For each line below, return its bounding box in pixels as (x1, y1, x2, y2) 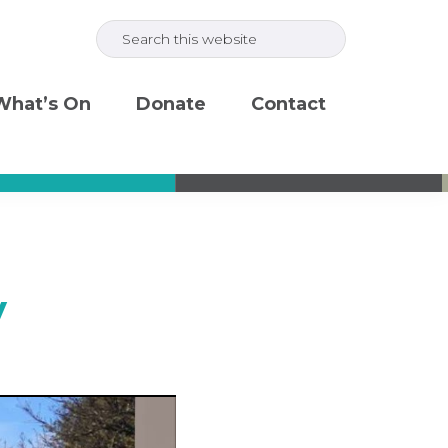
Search (95, 12, 158, 34)
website (95, 70, 166, 92)
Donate (136, 93, 206, 115)
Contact (251, 93, 326, 115)
